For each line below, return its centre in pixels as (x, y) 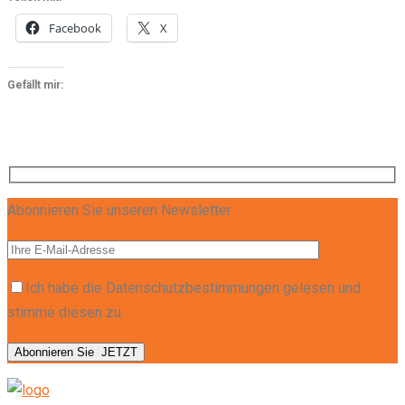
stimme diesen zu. (66, 313)
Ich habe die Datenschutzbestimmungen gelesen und (193, 288)
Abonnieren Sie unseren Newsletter (119, 211)
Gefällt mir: (35, 85)
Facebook (75, 28)
